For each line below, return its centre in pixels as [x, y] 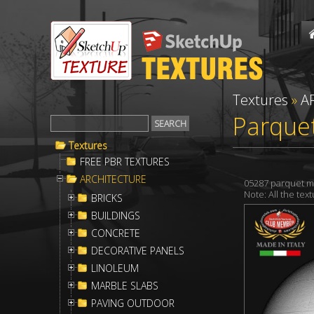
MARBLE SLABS [125, 286]
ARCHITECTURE [113, 179]
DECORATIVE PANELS [138, 251]
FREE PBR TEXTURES [125, 162]
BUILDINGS [116, 216]
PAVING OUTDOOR [133, 303]
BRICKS [107, 198]
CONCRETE [116, 233]
